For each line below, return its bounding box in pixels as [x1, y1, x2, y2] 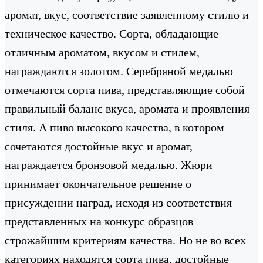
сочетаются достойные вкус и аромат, [5, 139, 193, 153]
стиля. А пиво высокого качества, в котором [5, 120, 224, 134]
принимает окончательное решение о [5, 177, 191, 190]
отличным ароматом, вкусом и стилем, [5, 45, 203, 59]
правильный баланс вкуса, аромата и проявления [5, 102, 249, 115]
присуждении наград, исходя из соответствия [5, 195, 232, 209]
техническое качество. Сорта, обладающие [5, 26, 218, 40]
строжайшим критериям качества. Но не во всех [5, 233, 246, 247]
